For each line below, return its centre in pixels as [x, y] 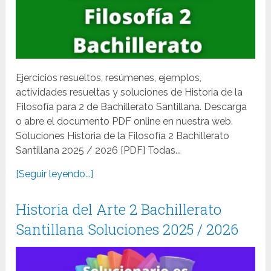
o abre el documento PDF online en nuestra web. [125, 122]
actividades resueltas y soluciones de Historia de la [129, 93]
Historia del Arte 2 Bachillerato [119, 210]
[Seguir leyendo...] [55, 174]
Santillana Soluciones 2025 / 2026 [127, 230]
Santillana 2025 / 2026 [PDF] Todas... [99, 151]
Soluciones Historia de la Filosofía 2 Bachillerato [123, 136]
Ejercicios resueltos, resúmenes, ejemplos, [109, 78]
